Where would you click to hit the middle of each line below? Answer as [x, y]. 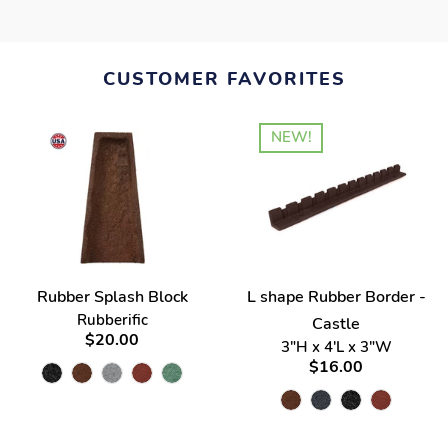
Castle [336, 324]
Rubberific [112, 320]
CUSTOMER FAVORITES [224, 78]
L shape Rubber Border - [336, 297]
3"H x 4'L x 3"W [336, 347]
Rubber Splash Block [112, 297]
